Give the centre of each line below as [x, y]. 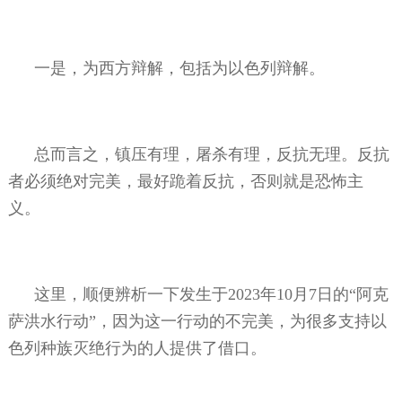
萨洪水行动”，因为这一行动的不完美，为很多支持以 [197, 321]
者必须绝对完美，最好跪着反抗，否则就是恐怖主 [185, 181]
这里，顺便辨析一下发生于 [131, 294]
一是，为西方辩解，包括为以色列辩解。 [180, 68]
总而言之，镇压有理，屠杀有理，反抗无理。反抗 [212, 154]
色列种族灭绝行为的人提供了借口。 [137, 348]
